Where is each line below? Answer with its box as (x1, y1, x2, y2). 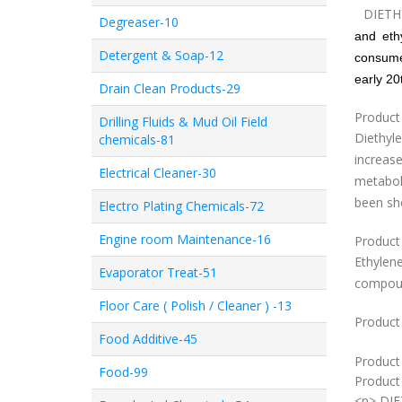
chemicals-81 (99, 131, 175, 148)
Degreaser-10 (99, 13, 179, 31)
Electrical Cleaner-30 (99, 164, 216, 181)
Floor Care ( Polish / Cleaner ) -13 (99, 297, 292, 314)
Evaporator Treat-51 (99, 264, 217, 281)
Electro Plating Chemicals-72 (99, 197, 264, 214)
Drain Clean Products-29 (99, 80, 240, 97)
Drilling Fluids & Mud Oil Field (99, 113, 267, 130)
